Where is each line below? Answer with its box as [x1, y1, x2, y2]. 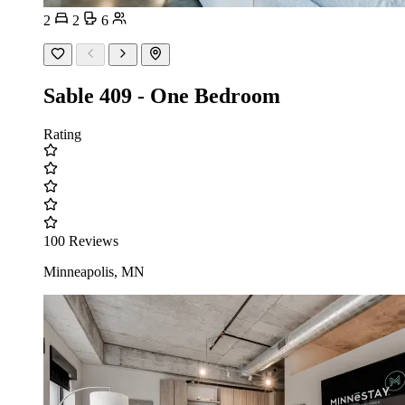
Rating [43, 126, 81, 142]
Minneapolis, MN [43, 263, 145, 279]
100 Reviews [43, 232, 118, 249]
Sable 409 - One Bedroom [43, 83, 280, 108]
